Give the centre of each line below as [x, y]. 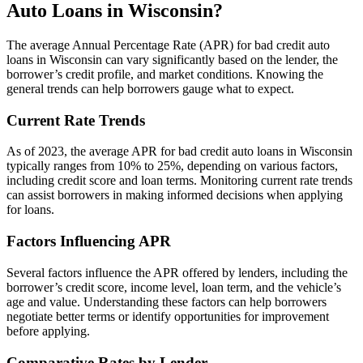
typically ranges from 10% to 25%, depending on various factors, [172, 166]
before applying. [48, 331]
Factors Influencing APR [89, 241]
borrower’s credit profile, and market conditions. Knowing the [165, 74]
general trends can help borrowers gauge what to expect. [150, 89]
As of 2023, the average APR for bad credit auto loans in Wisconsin [179, 152]
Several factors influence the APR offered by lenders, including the [177, 272]
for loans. [30, 210]
